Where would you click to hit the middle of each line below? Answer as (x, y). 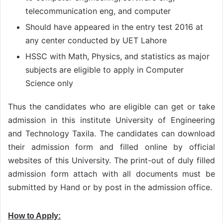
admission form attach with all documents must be (111, 174)
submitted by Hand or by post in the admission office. (110, 187)
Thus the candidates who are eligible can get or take (111, 107)
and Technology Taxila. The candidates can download (111, 134)
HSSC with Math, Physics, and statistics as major (117, 56)
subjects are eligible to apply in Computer (105, 70)
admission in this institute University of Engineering (111, 120)
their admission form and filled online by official (111, 147)
